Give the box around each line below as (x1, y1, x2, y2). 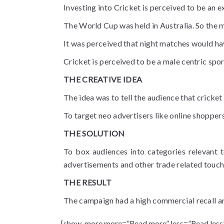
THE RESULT (63, 177, 111, 187)
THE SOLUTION (63, 128, 125, 138)
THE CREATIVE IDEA (63, 74, 142, 84)
